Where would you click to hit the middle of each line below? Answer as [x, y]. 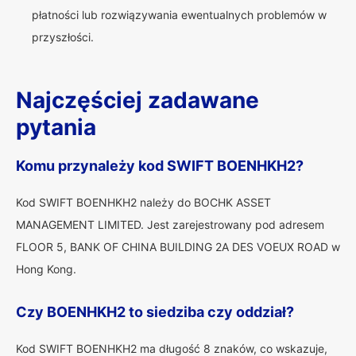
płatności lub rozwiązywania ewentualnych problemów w [179, 15]
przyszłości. [63, 37]
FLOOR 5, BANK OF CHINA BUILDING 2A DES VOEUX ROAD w [178, 247]
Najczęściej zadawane [137, 100]
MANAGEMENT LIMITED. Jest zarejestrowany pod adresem [170, 224]
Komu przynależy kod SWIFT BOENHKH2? [160, 166]
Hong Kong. [46, 269]
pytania [56, 127]
